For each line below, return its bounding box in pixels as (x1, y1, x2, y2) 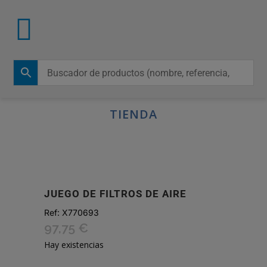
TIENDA (110, 106, 157, 122)
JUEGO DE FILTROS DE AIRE (44, 188, 187, 200)
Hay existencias (44, 239, 104, 250)
